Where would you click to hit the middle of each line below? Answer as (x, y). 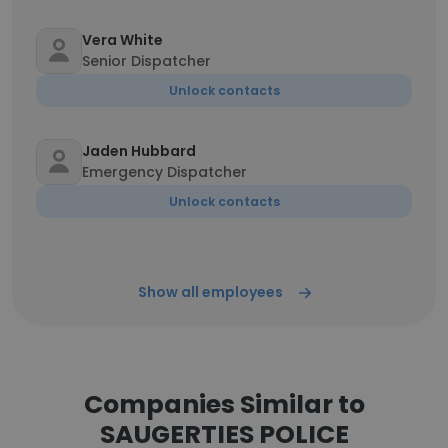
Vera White (122, 40)
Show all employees (210, 292)
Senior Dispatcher (146, 61)
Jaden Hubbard (139, 151)
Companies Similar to (224, 404)
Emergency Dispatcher (164, 172)
